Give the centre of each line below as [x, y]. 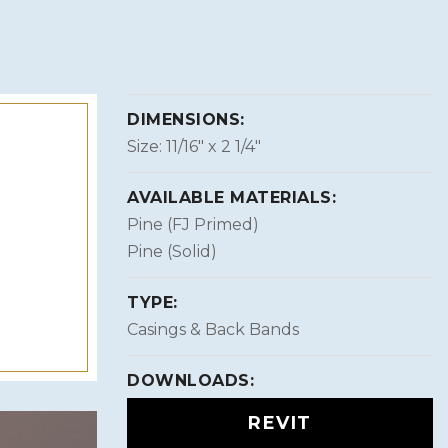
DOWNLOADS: [190, 380]
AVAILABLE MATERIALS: [231, 197]
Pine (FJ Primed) [193, 224]
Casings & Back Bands [213, 329]
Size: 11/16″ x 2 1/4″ [194, 146]
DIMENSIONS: [186, 119]
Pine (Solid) [172, 251]
